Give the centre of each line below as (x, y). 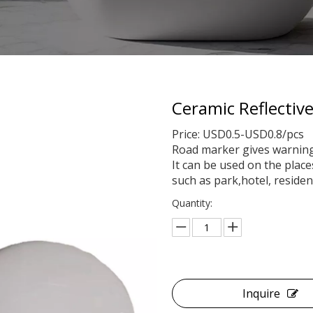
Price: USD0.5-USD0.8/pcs (238, 134)
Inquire (262, 293)
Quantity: (192, 203)
